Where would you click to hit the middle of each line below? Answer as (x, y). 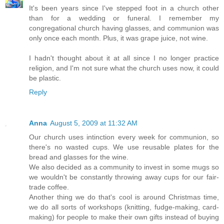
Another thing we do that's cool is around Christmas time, (124, 197)
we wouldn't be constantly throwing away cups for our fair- (124, 177)
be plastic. (45, 78)
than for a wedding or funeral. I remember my (124, 18)
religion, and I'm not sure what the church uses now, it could (124, 68)
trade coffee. (49, 187)
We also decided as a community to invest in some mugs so (124, 167)
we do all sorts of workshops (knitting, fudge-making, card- (124, 207)
